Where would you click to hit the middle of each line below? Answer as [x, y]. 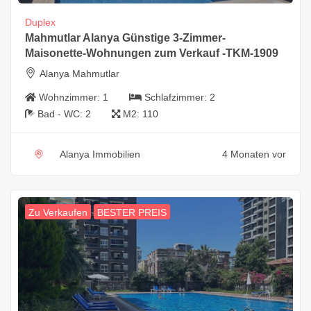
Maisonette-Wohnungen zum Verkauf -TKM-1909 [152, 53]
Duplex [40, 23]
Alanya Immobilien [100, 154]
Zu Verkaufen [58, 213]
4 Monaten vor [254, 154]
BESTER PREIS [132, 213]
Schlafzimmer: [177, 98]
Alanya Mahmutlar [79, 74]
